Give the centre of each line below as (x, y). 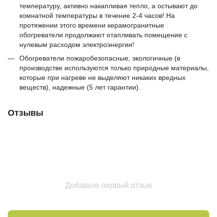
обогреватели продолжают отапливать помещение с (103, 35)
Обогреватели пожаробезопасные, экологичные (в (100, 58)
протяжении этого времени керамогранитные (92, 25)
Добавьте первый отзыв (108, 185)
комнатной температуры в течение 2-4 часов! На (97, 15)
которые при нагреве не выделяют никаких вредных (102, 77)
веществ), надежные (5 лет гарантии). (80, 87)
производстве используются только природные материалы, (114, 68)
